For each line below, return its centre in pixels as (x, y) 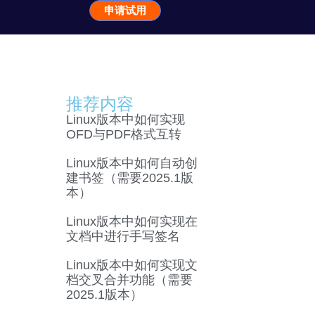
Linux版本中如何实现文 (131, 265)
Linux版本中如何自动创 (131, 163)
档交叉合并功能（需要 (129, 280)
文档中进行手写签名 (123, 237)
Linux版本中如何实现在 (131, 222)
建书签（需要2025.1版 (129, 178)
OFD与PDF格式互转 (123, 135)
